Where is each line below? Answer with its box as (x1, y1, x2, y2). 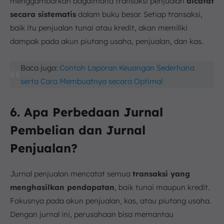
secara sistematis (10, 9, 76, 19)
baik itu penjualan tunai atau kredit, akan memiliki (10, 22, 187, 32)
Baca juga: (20, 62, 59, 72)
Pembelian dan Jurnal (10, 122, 145, 137)
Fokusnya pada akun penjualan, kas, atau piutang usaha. (10, 195, 211, 205)
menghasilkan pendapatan (10, 182, 114, 192)
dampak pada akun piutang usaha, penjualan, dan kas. (10, 36, 203, 46)
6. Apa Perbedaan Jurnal (10, 104, 163, 119)
